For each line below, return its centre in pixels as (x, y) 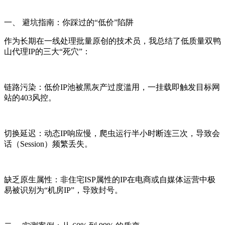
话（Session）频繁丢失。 (48, 144)
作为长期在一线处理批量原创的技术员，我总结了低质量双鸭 (113, 41)
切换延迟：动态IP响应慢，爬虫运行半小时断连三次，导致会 (112, 133)
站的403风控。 (30, 97)
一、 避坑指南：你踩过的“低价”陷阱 (69, 22)
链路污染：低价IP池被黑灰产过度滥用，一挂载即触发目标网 (112, 87)
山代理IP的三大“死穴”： (47, 51)
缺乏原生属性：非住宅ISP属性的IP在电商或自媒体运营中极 (110, 179)
